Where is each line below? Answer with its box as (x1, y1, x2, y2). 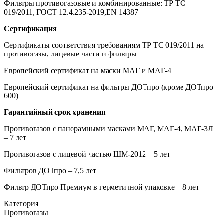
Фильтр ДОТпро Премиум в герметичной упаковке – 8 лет (4, 182, 199, 191)
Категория (4, 199, 38, 208)
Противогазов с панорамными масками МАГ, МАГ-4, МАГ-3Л (4, 124, 213, 133)
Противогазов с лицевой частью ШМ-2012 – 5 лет (4, 149, 170, 158)
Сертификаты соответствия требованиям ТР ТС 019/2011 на (4, 40, 204, 49)
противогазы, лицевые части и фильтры (4, 49, 137, 58)
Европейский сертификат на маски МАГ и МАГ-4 (4, 66, 171, 74)
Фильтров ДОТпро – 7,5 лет (4, 166, 96, 175)
